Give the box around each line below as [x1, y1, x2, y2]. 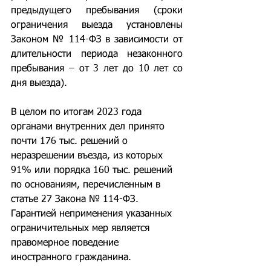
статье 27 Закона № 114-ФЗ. [11, 195, 142, 204]
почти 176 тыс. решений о [11, 137, 131, 146]
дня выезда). [11, 79, 67, 88]
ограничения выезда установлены [11, 21, 183, 30]
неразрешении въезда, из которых [11, 151, 166, 161]
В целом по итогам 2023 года [11, 108, 145, 117]
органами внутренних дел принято [11, 122, 168, 132]
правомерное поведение [11, 238, 122, 248]
